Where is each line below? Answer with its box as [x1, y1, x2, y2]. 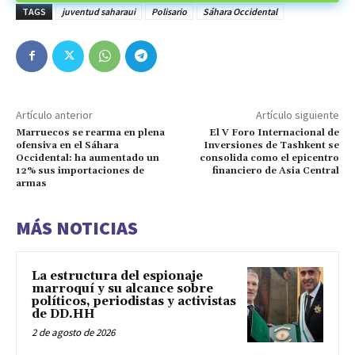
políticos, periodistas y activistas [32, 293, 236, 309]
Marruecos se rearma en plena [16, 126, 165, 139]
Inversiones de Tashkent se [203, 139, 339, 151]
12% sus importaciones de [16, 164, 144, 177]
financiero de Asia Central [212, 164, 339, 177]
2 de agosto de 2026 [32, 325, 115, 339]
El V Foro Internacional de [208, 126, 339, 139]
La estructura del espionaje [32, 268, 203, 284]
